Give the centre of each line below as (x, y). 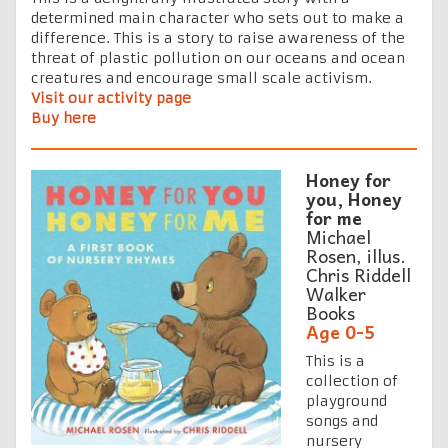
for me (339, 217)
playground (346, 400)
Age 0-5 (340, 331)
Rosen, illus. (356, 255)
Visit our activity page (111, 97)
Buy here (63, 117)
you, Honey (354, 198)
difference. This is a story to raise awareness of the (218, 37)
